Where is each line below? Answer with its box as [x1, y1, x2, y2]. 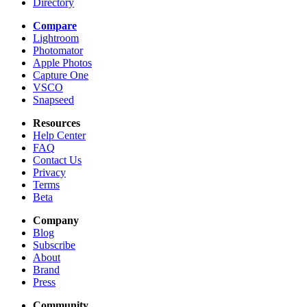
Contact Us [33, 154, 82, 167]
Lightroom [33, 32, 79, 45]
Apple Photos [33, 57, 92, 69]
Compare [33, 20, 77, 32]
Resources [33, 117, 80, 130]
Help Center [33, 130, 86, 142]
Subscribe [33, 239, 75, 251]
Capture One [33, 69, 88, 82]
